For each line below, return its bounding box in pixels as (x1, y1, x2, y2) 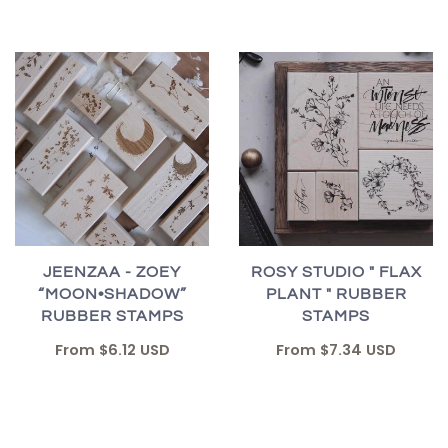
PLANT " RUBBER (265, 286, 407, 303)
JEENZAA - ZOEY (43, 264, 181, 281)
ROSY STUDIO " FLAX (250, 264, 422, 281)
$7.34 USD (320, 340, 396, 361)
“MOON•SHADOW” (37, 286, 187, 303)
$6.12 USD (98, 340, 170, 361)
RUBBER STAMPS (40, 308, 184, 325)
